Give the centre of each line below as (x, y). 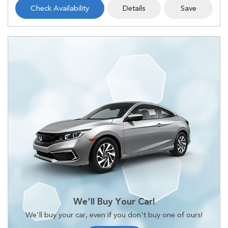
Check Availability (60, 8)
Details (134, 8)
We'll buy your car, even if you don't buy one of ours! (114, 215)
